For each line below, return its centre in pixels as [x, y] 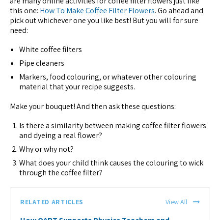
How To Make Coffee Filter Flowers [97, 11]
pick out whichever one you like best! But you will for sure [104, 21]
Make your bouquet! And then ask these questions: [93, 106]
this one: [25, 11]
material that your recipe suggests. [77, 87]
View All [176, 202]
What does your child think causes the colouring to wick [111, 163]
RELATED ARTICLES [52, 202]
